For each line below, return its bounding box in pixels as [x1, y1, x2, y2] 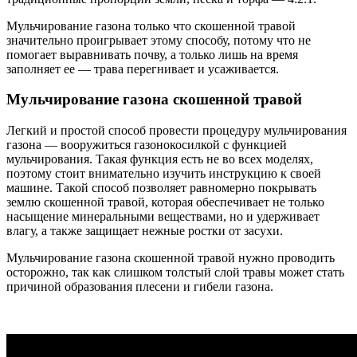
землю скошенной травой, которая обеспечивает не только [6, 195, 324, 210]
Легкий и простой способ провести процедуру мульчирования [6, 124, 347, 138]
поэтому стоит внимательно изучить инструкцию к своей [6, 167, 321, 181]
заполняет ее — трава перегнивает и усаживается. [6, 61, 279, 76]
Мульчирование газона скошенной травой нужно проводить [6, 251, 335, 265]
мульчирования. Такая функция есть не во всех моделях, [6, 152, 313, 167]
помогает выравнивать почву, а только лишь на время [6, 47, 298, 61]
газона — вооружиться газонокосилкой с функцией [6, 138, 287, 152]
